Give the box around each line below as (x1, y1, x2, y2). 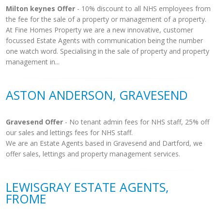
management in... (6, 57, 60, 66)
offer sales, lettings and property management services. (6, 149, 180, 158)
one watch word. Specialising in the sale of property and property (6, 46, 209, 56)
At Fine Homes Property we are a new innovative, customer (6, 25, 193, 34)
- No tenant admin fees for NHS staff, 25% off (63, 117, 209, 126)
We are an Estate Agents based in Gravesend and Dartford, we (6, 139, 202, 148)
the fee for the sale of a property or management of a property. (6, 15, 206, 24)
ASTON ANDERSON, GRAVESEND (6, 87, 188, 103)
